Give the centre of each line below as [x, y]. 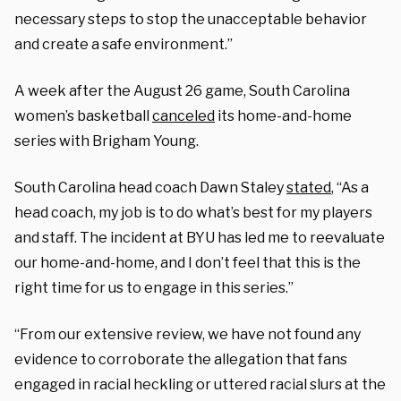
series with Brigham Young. [107, 141]
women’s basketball [83, 115]
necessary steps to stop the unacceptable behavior [191, 19]
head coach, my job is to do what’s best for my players [193, 212]
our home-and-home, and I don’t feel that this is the [188, 262]
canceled [183, 115]
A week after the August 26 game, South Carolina [182, 90]
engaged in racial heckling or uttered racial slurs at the [200, 384]
